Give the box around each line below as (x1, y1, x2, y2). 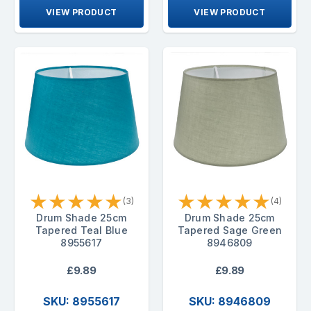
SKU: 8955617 (42, 294, 120, 308)
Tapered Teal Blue (35, 224, 128, 236)
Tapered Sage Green (177, 224, 282, 236)
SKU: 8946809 (188, 294, 271, 308)
